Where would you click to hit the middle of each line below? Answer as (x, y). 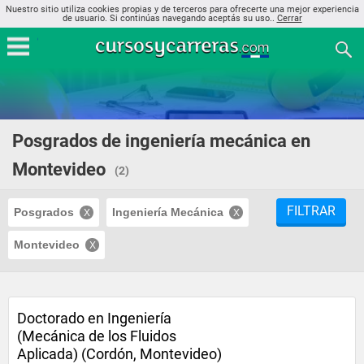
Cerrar (289, 18)
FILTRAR (311, 211)
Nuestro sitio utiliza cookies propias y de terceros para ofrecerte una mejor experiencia (182, 9)
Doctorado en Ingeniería (94, 318)
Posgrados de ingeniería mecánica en (161, 141)
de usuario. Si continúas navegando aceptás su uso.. (169, 18)
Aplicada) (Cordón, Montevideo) (119, 354)
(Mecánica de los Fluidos (97, 336)
